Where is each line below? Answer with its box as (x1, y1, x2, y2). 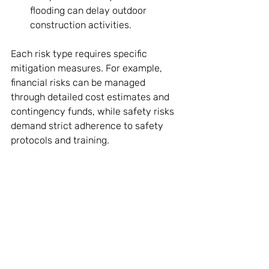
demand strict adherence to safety (11, 119, 166, 131)
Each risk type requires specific (11, 47, 150, 59)
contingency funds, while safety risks (11, 105, 177, 117)
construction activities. (30, 19, 131, 31)
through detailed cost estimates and (11, 91, 172, 103)
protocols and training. (11, 134, 109, 146)
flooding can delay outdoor (30, 4, 149, 16)
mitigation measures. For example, (11, 62, 165, 74)
